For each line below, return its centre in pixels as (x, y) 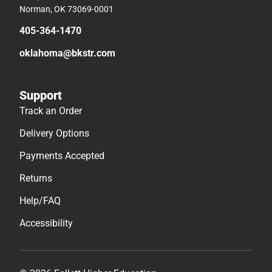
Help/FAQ (40, 200)
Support (41, 95)
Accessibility (46, 223)
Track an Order (51, 110)
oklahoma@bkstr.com (67, 53)
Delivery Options (54, 133)
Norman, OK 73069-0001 (66, 9)
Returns (36, 178)
